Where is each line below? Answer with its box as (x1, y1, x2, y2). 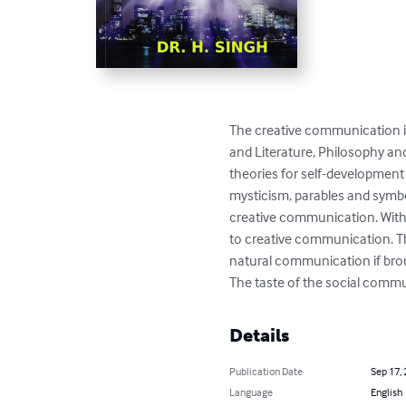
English (370, 384, 402, 399)
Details (229, 324, 290, 346)
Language (229, 384, 274, 399)
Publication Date (229, 363, 304, 378)
